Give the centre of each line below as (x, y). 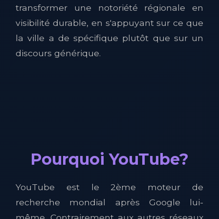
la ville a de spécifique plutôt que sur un (109, 38)
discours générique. (58, 53)
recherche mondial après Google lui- (109, 202)
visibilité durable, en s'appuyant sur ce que (109, 23)
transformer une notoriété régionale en (109, 8)
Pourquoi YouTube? (109, 159)
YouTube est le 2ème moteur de (109, 187)
